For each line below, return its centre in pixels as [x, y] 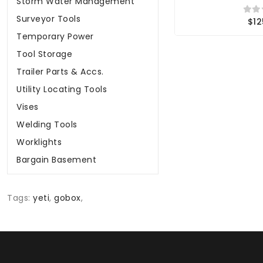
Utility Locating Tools [62, 90]
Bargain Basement [56, 160]
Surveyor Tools [48, 19]
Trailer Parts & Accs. [60, 72]
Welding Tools [47, 125]
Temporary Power [55, 37]
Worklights [39, 142]
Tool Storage [44, 54]
